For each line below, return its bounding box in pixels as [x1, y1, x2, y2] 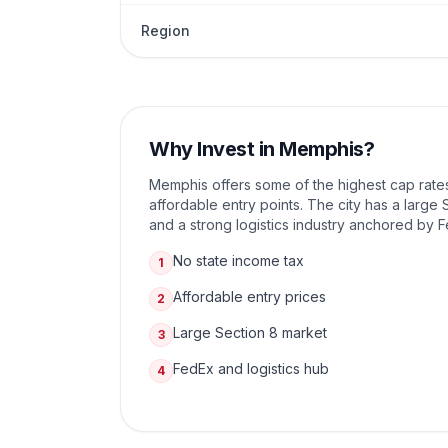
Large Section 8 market [173, 324, 327, 341]
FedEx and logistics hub [173, 360, 329, 377]
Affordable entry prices [173, 288, 326, 305]
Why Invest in [149, 137, 279, 161]
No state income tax [173, 252, 304, 269]
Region [141, 22, 190, 39]
